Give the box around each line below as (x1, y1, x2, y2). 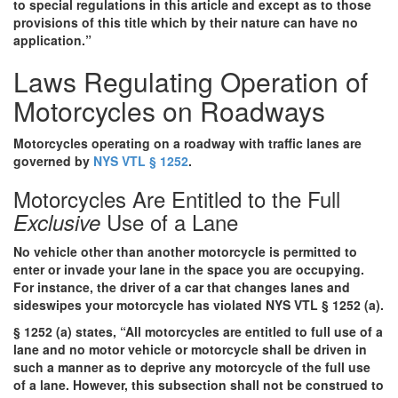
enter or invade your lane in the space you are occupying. (13, 259, 364, 278)
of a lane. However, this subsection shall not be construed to (13, 375, 384, 394)
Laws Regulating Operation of (13, 61, 368, 100)
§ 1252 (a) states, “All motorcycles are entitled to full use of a (13, 322, 383, 340)
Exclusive (13, 206, 100, 237)
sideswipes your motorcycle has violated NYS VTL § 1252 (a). (13, 295, 384, 314)
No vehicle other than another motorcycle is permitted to (13, 242, 357, 260)
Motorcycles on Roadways (13, 91, 325, 130)
